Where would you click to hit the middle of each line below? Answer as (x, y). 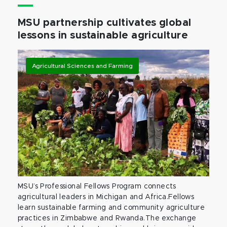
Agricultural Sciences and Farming (82, 66)
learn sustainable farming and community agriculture (111, 208)
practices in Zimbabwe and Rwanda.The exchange (107, 218)
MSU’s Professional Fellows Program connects (97, 186)
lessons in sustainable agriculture (103, 35)
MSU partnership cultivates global (105, 23)
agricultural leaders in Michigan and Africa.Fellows (106, 197)
